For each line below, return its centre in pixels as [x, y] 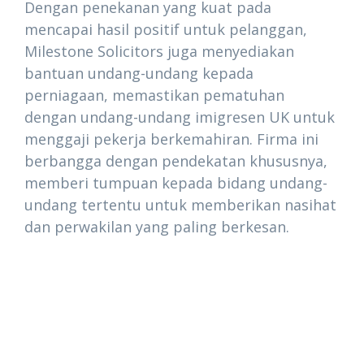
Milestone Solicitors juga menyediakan [159, 51]
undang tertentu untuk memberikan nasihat [180, 205]
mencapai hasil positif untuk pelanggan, [166, 29]
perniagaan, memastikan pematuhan [154, 95]
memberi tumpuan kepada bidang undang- [176, 183]
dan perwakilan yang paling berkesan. [157, 227]
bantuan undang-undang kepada [139, 73]
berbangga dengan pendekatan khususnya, [176, 161]
